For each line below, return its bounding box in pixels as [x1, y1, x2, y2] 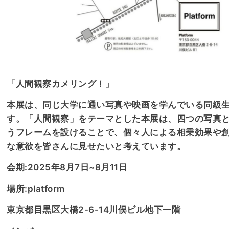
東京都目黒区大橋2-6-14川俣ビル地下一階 [7, 204, 181, 215]
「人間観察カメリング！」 [7, 78, 114, 89]
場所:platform [7, 183, 67, 194]
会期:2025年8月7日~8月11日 [7, 162, 128, 173]
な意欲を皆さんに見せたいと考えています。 [7, 141, 186, 151]
